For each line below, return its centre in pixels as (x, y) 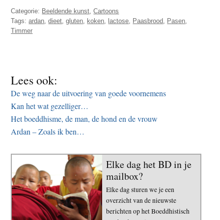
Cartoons (106, 11)
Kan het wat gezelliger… (50, 106)
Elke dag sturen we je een (140, 189)
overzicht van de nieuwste (141, 200)
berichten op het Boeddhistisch (148, 211)
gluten (75, 21)
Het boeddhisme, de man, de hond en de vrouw (84, 118)
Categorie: (27, 11)
